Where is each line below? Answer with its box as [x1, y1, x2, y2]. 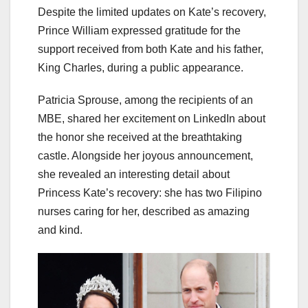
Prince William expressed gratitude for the [38, 25, 241, 37]
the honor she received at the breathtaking [38, 131, 242, 144]
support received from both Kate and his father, [38, 43, 263, 56]
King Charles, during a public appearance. [38, 62, 243, 74]
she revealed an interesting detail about [38, 168, 230, 181]
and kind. [38, 224, 82, 236]
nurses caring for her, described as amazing [38, 206, 250, 218]
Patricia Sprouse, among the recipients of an [38, 94, 253, 107]
